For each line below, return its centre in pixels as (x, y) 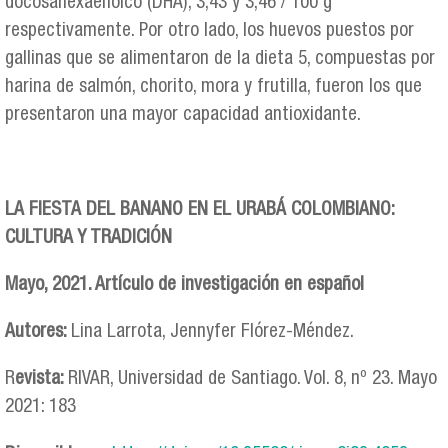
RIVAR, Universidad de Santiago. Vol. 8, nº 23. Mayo (252, 380)
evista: (41, 380)
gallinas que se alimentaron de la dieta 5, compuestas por (220, 60)
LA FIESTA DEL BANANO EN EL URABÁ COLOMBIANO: (199, 210)
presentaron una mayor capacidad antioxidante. (183, 116)
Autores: (38, 333)
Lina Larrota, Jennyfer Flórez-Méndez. (212, 333)
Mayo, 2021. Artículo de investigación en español (184, 285)
